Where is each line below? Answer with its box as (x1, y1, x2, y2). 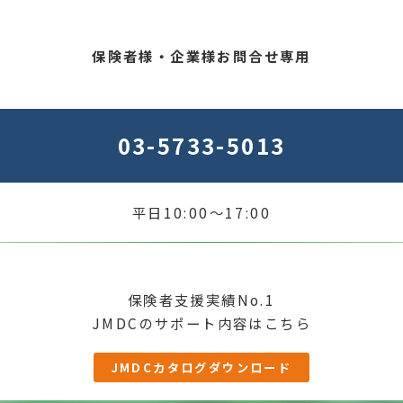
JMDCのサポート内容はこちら (92, 313, 311, 333)
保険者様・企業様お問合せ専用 (92, 46, 311, 66)
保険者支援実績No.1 (127, 290, 276, 309)
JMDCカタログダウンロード (111, 359, 292, 376)
